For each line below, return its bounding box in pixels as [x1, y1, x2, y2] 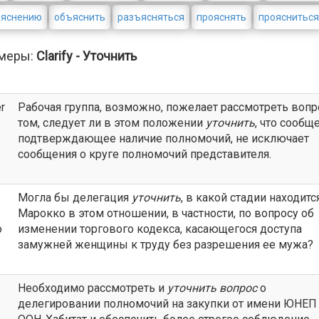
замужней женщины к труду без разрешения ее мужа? [18, 238, 313, 251]
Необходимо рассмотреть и [18, 281, 167, 295]
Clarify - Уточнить [36, 48, 137, 63]
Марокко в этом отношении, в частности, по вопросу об [18, 206, 314, 220]
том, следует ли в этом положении [18, 116, 206, 130]
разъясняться [117, 11, 185, 23]
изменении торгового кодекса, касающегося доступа [18, 222, 302, 236]
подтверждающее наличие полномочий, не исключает [18, 132, 309, 145]
